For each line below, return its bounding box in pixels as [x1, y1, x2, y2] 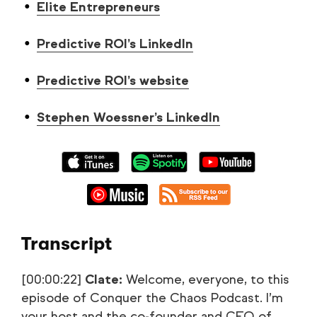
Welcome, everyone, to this [122, 272, 289, 287]
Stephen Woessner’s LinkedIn [37, 110, 220, 125]
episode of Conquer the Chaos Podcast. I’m [21, 290, 283, 306]
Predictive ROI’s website [37, 73, 189, 88]
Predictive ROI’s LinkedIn [37, 36, 193, 52]
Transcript [21, 234, 112, 254]
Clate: [85, 272, 122, 287]
